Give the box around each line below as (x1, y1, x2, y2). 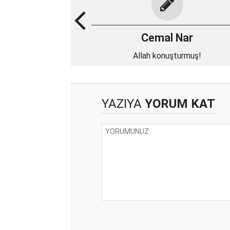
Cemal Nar (141, 31, 193, 44)
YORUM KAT (142, 97, 215, 111)
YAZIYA (102, 97, 142, 111)
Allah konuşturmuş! (133, 51, 201, 61)
